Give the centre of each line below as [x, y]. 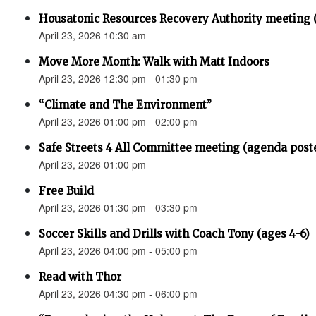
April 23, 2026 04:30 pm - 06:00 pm [118, 293]
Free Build [66, 191]
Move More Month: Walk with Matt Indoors [154, 62]
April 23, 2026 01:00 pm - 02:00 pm [118, 121]
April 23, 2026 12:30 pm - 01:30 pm [118, 78]
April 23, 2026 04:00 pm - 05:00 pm [118, 250]
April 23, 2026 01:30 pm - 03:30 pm [118, 207]
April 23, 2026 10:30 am [92, 35]
